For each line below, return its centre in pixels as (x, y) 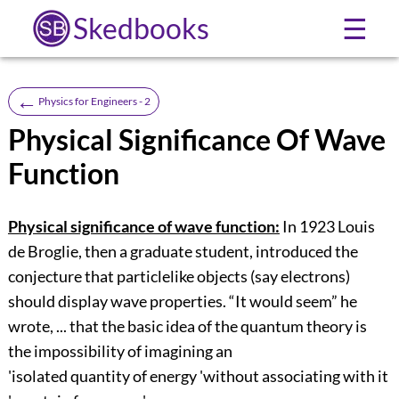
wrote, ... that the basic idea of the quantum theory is (187, 326)
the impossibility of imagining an (120, 351)
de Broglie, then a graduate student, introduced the (183, 252)
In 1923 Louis (328, 227)
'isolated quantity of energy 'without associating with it (198, 376)
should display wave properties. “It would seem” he (182, 301)
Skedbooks (141, 28)
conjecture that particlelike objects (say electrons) (179, 277)
